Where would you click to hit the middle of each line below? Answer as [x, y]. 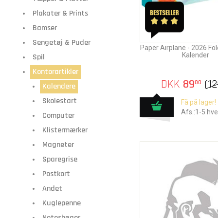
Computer [58, 116]
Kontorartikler [55, 72]
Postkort [56, 174]
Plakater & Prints [60, 13]
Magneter [58, 145]
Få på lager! [199, 102]
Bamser [45, 28]
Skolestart [60, 101]
